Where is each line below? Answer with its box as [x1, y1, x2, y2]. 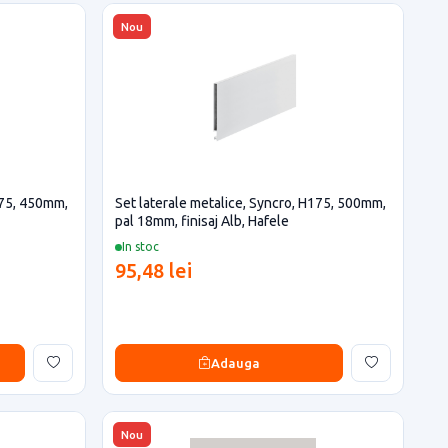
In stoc [122, 240, 159, 253]
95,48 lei [115, 259, 192, 282]
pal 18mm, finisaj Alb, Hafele [115, 213, 289, 229]
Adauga [211, 355, 260, 370]
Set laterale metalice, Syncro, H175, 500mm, [115, 195, 386, 211]
